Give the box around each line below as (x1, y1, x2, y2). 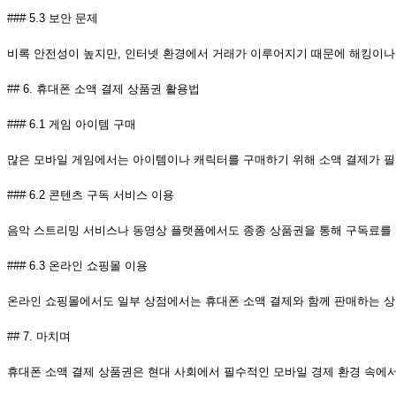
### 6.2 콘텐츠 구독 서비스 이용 (7, 188, 174, 202)
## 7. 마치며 (7, 330, 71, 344)
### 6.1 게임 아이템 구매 (7, 118, 136, 132)
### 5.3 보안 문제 (7, 11, 98, 26)
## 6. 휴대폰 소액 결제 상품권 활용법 (7, 82, 200, 96)
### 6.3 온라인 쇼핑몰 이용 (7, 259, 148, 273)
